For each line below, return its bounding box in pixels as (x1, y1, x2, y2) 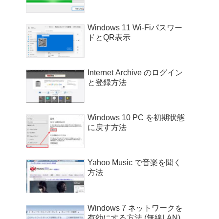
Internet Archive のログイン (88, 68, 183, 77)
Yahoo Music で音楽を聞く (88, 158, 181, 167)
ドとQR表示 (88, 33, 131, 42)
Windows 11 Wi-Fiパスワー (88, 23, 182, 32)
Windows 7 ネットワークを (88, 203, 183, 212)
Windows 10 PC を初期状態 (88, 113, 185, 122)
